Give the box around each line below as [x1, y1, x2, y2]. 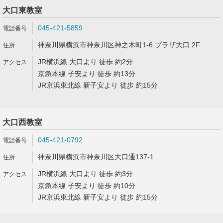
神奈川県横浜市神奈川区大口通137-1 [38, 153, 154, 161]
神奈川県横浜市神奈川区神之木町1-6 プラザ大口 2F [38, 41, 200, 49]
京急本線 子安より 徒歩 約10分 [38, 182, 135, 190]
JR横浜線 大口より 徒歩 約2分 [38, 58, 133, 66]
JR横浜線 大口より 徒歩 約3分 [38, 170, 133, 178]
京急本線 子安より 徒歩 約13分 [38, 70, 135, 78]
